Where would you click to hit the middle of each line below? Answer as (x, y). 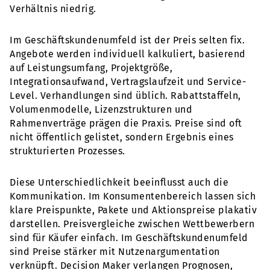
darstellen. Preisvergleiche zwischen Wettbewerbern (132, 224)
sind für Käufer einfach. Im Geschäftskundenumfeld (129, 237)
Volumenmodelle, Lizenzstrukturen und (101, 109)
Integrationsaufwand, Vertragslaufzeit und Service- (128, 81)
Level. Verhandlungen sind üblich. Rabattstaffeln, (125, 95)
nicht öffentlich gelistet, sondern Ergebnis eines (122, 137)
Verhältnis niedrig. (53, 9)
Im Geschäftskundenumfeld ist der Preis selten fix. (127, 40)
